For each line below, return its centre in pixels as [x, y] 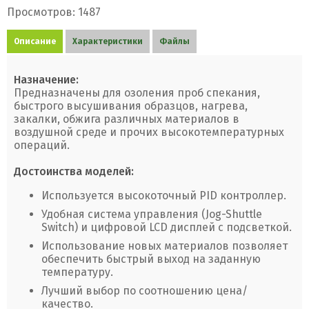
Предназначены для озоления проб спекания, [137, 93]
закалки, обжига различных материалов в [127, 119]
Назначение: [46, 80]
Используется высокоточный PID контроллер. [164, 196]
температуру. [77, 272]
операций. [42, 145]
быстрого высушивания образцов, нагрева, [131, 106]
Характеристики [108, 41]
